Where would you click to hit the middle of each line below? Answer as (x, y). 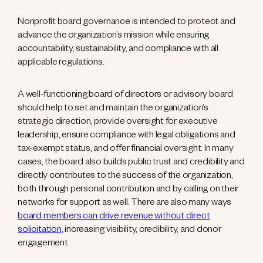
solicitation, (41, 231)
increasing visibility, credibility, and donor (142, 231)
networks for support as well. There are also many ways (125, 204)
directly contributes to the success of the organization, (125, 177)
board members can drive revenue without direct (114, 217)
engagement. (44, 244)
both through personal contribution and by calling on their (129, 190)
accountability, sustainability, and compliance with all (118, 50)
